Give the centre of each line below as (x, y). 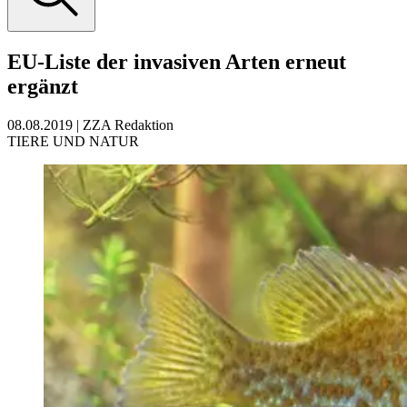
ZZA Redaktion (128, 124)
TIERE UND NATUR (73, 141)
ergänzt (43, 86)
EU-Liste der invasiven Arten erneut (177, 61)
